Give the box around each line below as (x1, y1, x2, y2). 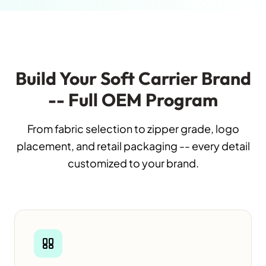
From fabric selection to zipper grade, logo (27, 122, 239, 136)
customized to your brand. (67, 156, 199, 170)
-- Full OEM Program (48, 88, 218, 112)
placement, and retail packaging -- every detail (16, 139, 250, 153)
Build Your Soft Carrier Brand (15, 67, 251, 90)
